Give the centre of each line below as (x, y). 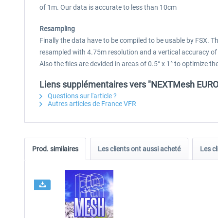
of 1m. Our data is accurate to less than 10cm (108, 7)
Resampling (57, 29)
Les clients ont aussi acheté (139, 149)
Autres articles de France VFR (91, 104)
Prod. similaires (55, 149)
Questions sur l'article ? (82, 96)
